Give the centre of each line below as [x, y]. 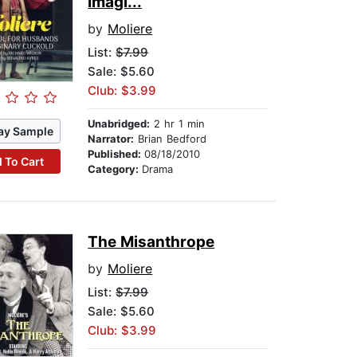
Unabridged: [119, 124]
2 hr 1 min [178, 124]
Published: [116, 154]
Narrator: [111, 139]
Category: [115, 169]
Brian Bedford [171, 139]
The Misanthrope [151, 242]
